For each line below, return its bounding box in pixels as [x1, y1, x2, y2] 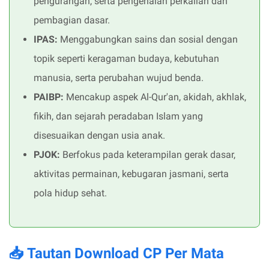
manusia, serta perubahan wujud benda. [34, 72, 204, 84]
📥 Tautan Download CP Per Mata [9, 245, 224, 262]
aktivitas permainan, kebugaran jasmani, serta [34, 168, 229, 180]
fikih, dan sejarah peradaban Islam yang [34, 110, 203, 122]
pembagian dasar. [34, 14, 110, 26]
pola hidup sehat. [34, 187, 107, 199]
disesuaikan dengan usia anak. [34, 130, 165, 142]
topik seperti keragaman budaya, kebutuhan [34, 53, 219, 65]
